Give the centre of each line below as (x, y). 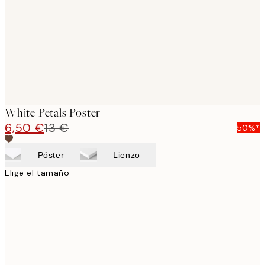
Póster (51, 155)
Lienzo (127, 155)
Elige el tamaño (37, 173)
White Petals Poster (53, 113)
